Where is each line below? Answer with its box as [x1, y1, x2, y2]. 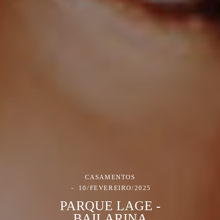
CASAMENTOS [84, 173, 136, 180]
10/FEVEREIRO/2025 [78, 184, 151, 191]
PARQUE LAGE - [59, 198, 161, 213]
